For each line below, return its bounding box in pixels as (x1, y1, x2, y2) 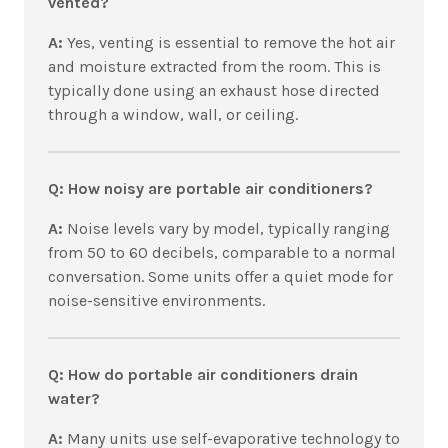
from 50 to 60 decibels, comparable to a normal (48, 243, 396, 263)
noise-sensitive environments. (48, 291, 265, 311)
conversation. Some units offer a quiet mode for (48, 267, 393, 287)
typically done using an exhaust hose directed (48, 81, 380, 101)
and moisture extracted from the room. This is (48, 57, 381, 77)
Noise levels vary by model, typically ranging (63, 219, 390, 239)
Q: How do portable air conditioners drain (48, 365, 358, 385)
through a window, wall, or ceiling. (48, 105, 298, 125)
